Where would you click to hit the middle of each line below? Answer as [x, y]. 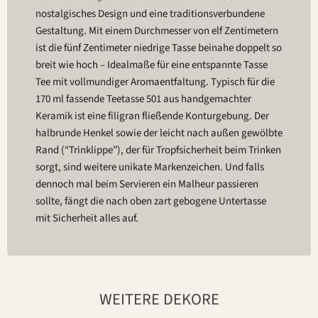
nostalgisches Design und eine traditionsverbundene [150, 14]
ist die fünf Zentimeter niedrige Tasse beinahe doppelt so [159, 48]
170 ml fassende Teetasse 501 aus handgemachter [143, 99]
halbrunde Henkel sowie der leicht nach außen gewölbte [159, 133]
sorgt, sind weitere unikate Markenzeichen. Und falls [150, 168]
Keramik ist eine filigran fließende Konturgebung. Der [152, 116]
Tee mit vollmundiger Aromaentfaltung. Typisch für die [155, 82]
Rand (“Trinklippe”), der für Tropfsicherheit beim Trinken [158, 150]
